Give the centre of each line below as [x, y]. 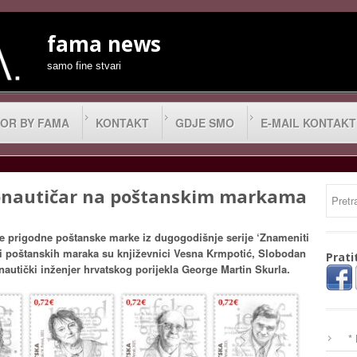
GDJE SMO [205, 123]
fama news [104, 44]
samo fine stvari [84, 66]
